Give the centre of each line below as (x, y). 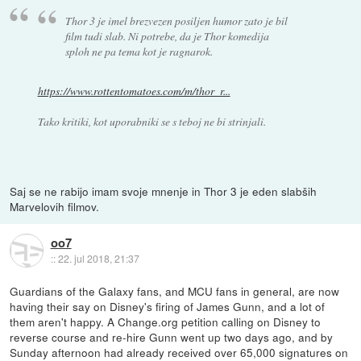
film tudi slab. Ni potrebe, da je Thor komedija (168, 35)
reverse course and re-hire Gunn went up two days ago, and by (172, 336)
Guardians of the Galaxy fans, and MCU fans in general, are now (175, 290)
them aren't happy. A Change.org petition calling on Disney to (166, 321)
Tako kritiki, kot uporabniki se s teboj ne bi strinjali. (151, 121)
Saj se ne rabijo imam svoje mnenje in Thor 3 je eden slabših (164, 191)
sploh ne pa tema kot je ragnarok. (139, 51)
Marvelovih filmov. (55, 206)
